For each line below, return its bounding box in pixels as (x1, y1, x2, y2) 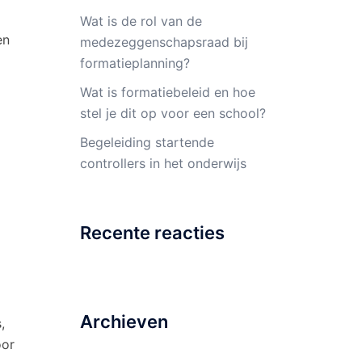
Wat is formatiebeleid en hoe (79, 84, 255, 100)
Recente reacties (79, 222, 225, 243)
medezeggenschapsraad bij (79, 34, 248, 50)
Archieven (79, 311, 168, 332)
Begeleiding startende (79, 134, 214, 150)
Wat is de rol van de (79, 13, 202, 29)
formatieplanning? (79, 55, 190, 71)
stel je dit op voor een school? (79, 105, 266, 121)
